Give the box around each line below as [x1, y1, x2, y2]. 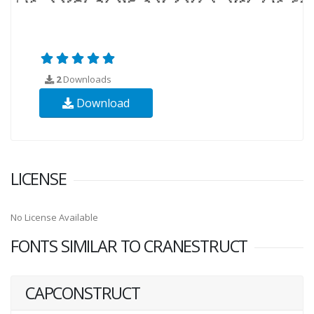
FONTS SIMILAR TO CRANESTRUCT [11, 234, 248, 257]
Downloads [61, 72, 111, 86]
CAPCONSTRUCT [25, 281, 140, 304]
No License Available [11, 210, 98, 224]
